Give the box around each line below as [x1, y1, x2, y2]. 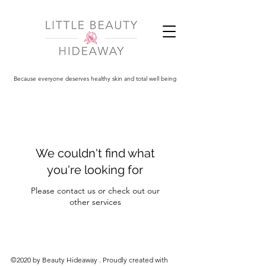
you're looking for [47, 163, 143, 177]
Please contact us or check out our [30, 185, 160, 196]
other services [69, 197, 121, 207]
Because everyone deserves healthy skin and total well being [12, 75, 178, 83]
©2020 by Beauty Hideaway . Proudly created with [10, 255, 168, 264]
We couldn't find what [35, 146, 155, 160]
